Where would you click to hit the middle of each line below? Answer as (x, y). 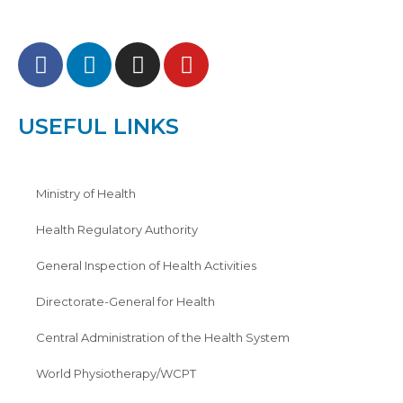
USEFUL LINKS (99, 127)
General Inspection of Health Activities (146, 266)
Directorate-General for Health (125, 302)
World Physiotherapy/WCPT (116, 374)
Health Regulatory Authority (117, 230)
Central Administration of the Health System (163, 338)
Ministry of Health (86, 194)
